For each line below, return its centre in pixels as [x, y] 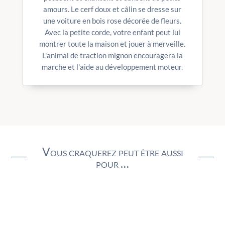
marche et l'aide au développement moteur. [113, 67]
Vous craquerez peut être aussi [113, 151]
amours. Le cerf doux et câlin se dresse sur [113, 9]
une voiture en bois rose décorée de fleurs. [113, 20]
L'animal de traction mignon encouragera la [112, 55]
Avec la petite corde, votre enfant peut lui [112, 32]
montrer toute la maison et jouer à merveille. [113, 43]
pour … [113, 163]
